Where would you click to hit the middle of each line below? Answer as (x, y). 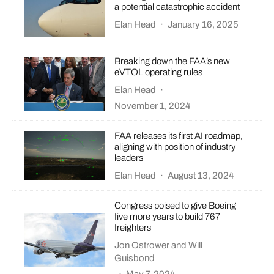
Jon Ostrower (142, 246)
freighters (133, 228)
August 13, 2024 (201, 176)
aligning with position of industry (175, 147)
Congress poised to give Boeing (176, 206)
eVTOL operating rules (159, 72)
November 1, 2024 (153, 106)
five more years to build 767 (168, 217)
